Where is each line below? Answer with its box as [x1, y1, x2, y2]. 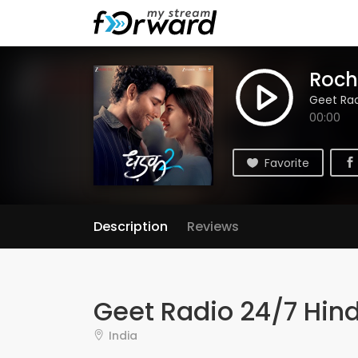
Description [93, 217, 168, 236]
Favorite [265, 155, 309, 171]
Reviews [187, 217, 239, 236]
